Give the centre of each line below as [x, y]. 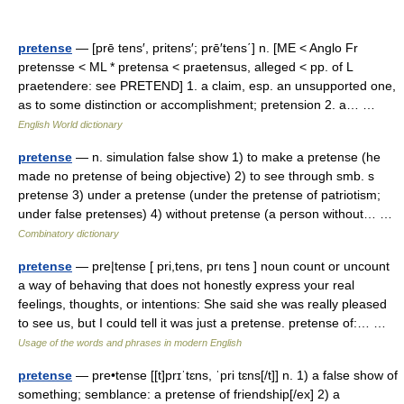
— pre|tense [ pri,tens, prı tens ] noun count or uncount [231, 266]
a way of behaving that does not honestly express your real [186, 285]
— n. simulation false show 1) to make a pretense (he [226, 157]
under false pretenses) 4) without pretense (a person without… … [209, 214]
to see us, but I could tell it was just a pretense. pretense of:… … [206, 323]
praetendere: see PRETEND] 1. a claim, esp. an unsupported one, [207, 86]
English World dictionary [70, 124]
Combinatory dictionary [69, 234]
